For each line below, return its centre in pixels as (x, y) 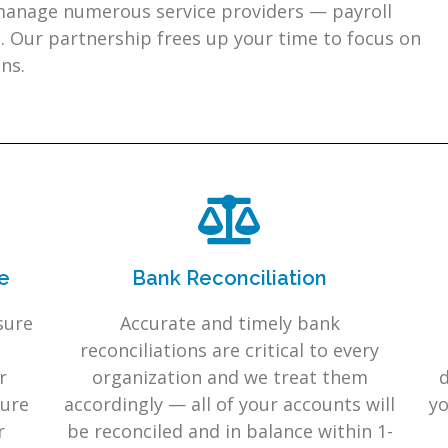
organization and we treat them (229, 377)
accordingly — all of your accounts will (230, 404)
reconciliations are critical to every (230, 350)
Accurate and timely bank (229, 323)
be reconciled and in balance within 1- (229, 431)
